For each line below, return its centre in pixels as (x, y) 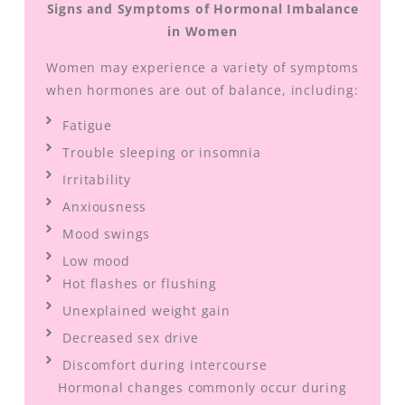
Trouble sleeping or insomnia (162, 153)
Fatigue (87, 126)
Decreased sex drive (131, 338)
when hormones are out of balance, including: (202, 89)
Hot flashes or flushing (140, 284)
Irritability (97, 180)
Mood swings (107, 234)
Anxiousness (105, 207)
